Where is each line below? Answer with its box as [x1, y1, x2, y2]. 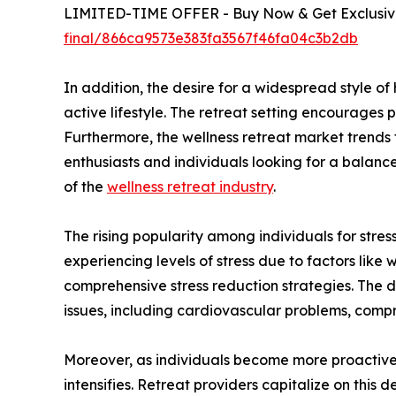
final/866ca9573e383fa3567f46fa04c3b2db [64, 29, 358, 48]
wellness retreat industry [107, 178, 273, 196]
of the [64, 178, 107, 196]
